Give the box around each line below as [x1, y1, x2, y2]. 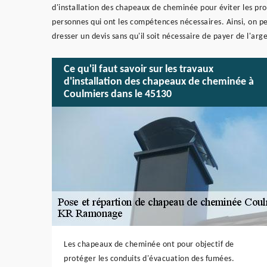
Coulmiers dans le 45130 [64, 89, 172, 101]
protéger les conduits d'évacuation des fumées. [64, 254, 234, 263]
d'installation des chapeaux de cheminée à [64, 76, 254, 88]
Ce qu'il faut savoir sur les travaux [64, 64, 213, 76]
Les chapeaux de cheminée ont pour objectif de [64, 240, 234, 249]
